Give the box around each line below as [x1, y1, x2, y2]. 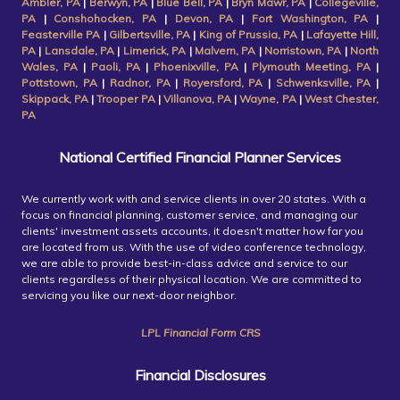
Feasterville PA [21, 28, 101, 42]
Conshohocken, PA [54, 12, 157, 26]
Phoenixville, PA [154, 60, 238, 74]
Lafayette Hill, [305, 28, 379, 42]
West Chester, [304, 92, 379, 106]
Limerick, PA [122, 44, 189, 58]
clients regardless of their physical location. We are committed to [21, 272, 362, 287]
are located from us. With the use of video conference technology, [21, 240, 366, 254]
